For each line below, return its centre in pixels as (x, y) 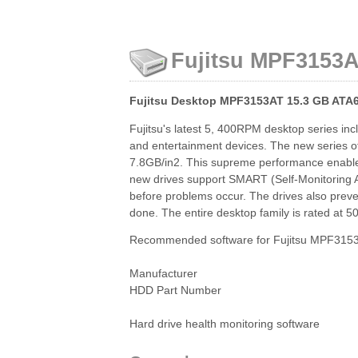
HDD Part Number (175, 291)
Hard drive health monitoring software (225, 324)
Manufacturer (163, 274)
